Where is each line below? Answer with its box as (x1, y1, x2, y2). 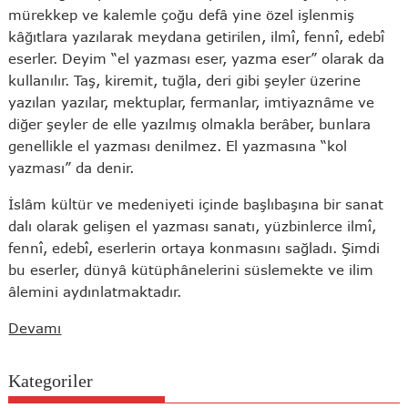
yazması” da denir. (8, 158, 135, 176)
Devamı (8, 319, 62, 336)
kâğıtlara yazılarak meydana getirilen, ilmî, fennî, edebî (8, 27, 385, 45)
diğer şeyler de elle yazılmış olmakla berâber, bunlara (8, 115, 372, 132)
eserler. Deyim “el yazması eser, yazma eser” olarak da (8, 49, 385, 66)
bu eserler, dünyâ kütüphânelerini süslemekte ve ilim (8, 260, 374, 278)
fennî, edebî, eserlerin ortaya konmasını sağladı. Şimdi (8, 239, 381, 256)
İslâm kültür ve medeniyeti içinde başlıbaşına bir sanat (8, 195, 384, 212)
